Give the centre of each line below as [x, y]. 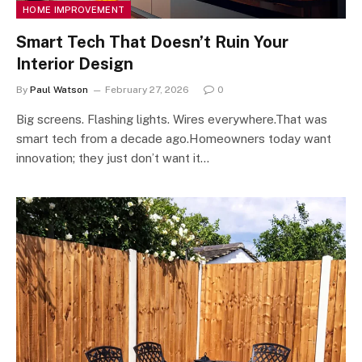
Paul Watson [59, 90]
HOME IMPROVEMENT [74, 10]
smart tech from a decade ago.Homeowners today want [174, 139]
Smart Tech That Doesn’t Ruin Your [152, 42]
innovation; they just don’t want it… [113, 158]
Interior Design [75, 64]
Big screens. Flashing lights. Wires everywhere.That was [175, 119]
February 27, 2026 [147, 90]
